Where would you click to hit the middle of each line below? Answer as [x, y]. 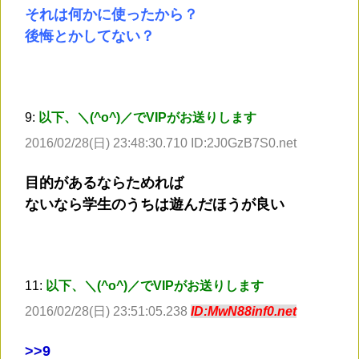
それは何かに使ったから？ [111, 15]
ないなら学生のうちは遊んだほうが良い [155, 205]
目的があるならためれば [104, 183]
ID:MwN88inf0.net [244, 312]
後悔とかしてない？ [90, 36]
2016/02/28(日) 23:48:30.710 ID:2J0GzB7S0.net [161, 143]
